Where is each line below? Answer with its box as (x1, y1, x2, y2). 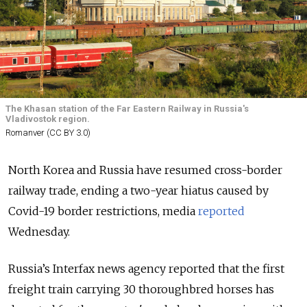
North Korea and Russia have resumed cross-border (8, 163, 282, 177)
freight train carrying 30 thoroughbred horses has (8, 282, 274, 297)
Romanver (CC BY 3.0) (5, 127, 90, 138)
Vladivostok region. (5, 114, 90, 124)
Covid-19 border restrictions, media (8, 204, 195, 219)
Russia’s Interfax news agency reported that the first (8, 262, 284, 276)
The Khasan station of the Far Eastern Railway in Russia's (5, 103, 249, 114)
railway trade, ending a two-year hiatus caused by (8, 184, 269, 198)
